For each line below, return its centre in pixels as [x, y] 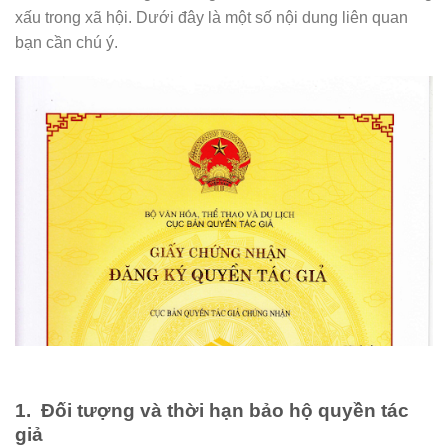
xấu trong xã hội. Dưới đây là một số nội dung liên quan [211, 17]
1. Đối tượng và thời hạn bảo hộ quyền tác [212, 410]
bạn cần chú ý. [66, 42]
